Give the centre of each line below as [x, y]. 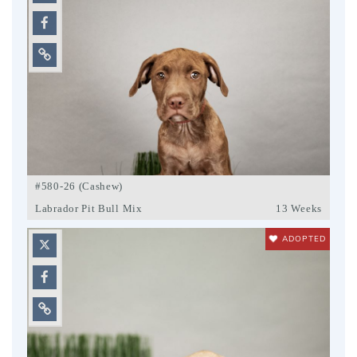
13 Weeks [299, 209]
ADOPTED [304, 239]
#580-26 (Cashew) [79, 186]
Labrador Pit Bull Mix [89, 209]
